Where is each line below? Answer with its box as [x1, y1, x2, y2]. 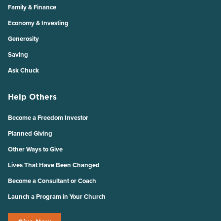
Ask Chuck [8, 66, 39, 75]
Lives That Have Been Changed [8, 160, 100, 170]
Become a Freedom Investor [8, 113, 88, 123]
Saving [8, 50, 28, 60]
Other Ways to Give [8, 145, 63, 154]
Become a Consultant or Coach [8, 176, 96, 186]
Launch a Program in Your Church [8, 192, 106, 202]
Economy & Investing [8, 18, 69, 28]
